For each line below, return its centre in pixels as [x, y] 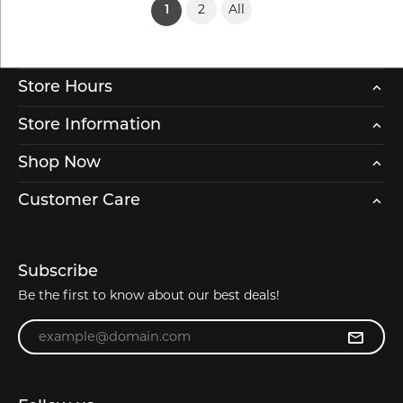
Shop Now [59, 164]
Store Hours [65, 88]
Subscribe [58, 273]
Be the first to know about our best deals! [149, 296]
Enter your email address [93, 327]
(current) [197, 10]
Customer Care [79, 201]
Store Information [90, 126]
